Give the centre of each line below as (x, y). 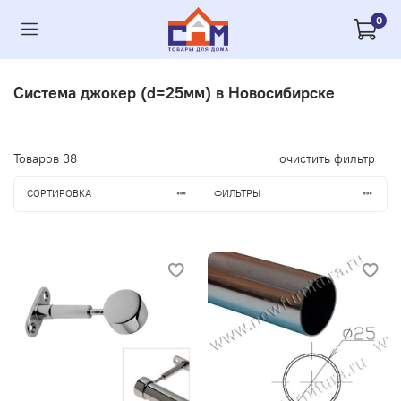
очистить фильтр (327, 158)
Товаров (38, 158)
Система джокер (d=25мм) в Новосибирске (174, 92)
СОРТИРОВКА (59, 194)
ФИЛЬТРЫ (237, 194)
